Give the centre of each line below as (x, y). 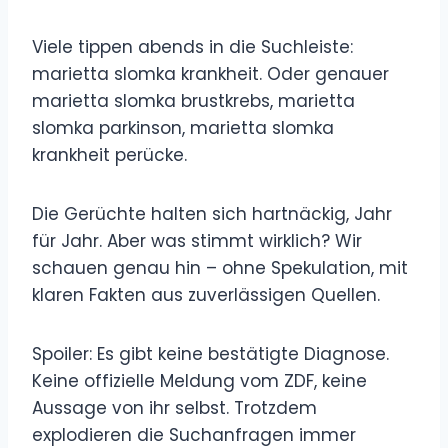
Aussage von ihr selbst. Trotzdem (174, 407)
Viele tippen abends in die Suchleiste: (192, 46)
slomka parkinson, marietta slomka (183, 127)
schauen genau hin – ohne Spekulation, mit (220, 267)
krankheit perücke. (109, 154)
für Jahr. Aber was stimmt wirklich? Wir (197, 240)
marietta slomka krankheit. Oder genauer (210, 73)
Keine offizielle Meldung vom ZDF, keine (199, 380)
